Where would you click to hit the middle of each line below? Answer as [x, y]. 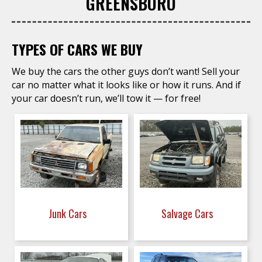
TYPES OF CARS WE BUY [77, 49]
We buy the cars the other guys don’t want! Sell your [126, 71]
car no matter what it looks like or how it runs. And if [126, 85]
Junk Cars [69, 213]
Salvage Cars [188, 213]
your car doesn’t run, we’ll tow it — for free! [106, 98]
